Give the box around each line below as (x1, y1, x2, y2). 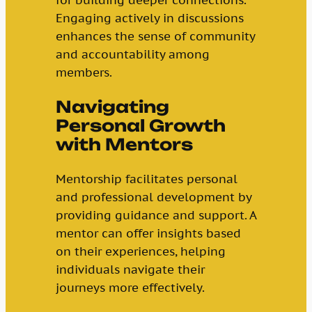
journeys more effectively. (55, 280, 205, 296)
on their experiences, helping (55, 244, 226, 260)
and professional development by (55, 189, 251, 205)
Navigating (55, 96, 169, 117)
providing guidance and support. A (55, 208, 256, 224)
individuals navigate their (55, 262, 205, 278)
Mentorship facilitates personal (55, 171, 237, 187)
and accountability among (55, 46, 210, 62)
